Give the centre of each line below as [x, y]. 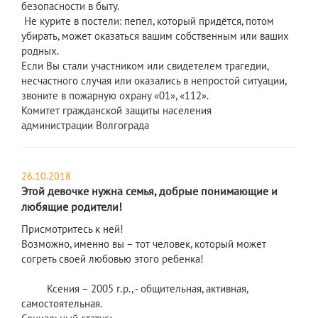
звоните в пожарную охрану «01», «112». [115, 96]
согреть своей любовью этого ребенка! [113, 259]
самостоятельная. [62, 304]
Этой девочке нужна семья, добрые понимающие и [149, 191]
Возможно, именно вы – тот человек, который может [144, 244]
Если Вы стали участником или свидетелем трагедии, [145, 66]
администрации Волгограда [85, 126]
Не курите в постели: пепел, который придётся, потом [148, 21]
